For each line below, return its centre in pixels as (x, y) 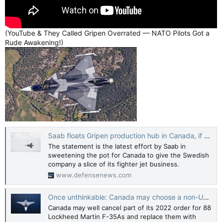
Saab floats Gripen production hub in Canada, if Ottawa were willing (126, 136)
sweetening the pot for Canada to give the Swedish (129, 155)
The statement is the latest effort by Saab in (117, 146)
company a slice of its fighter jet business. (114, 164)
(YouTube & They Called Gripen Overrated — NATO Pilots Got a (107, 33)
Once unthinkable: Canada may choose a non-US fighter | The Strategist (126, 197)
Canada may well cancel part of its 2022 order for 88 (130, 208)
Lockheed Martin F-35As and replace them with (122, 217)
